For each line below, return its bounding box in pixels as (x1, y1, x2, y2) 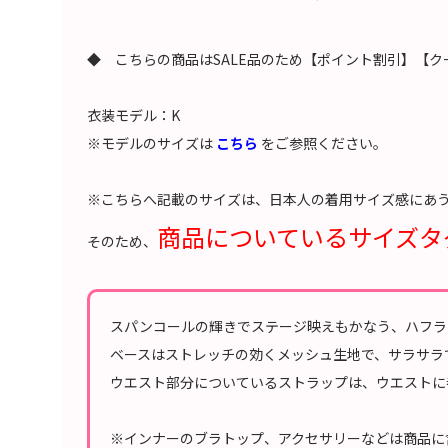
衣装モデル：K (87, 104, 180, 125)
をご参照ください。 (258, 132, 387, 153)
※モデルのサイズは (87, 132, 216, 153)
